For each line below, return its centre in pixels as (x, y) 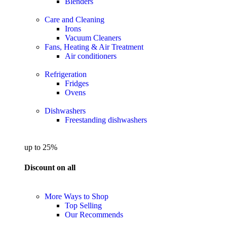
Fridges (77, 84)
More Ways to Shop (77, 196)
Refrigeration (66, 74)
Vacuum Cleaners (93, 38)
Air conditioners (91, 56)
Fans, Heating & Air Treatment (94, 47)
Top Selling (83, 205)
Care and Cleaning (74, 20)
